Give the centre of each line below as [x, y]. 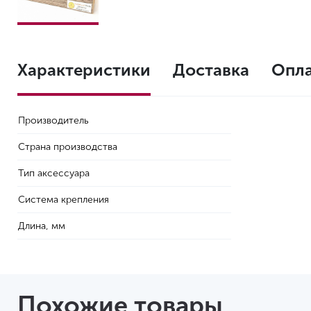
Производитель [53, 120]
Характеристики [84, 70]
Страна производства [68, 147]
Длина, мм [42, 226]
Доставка [211, 70]
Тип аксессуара [54, 173]
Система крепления [64, 200]
